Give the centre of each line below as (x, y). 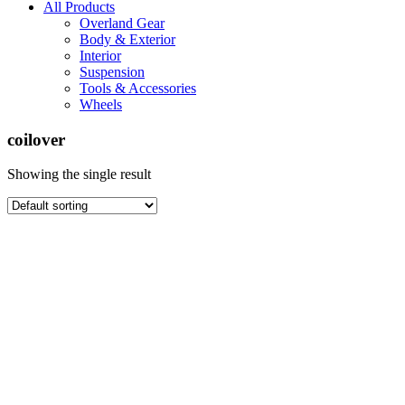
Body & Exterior (127, 39)
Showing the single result (79, 174)
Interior (100, 55)
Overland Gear (122, 23)
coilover (36, 139)
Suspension (112, 71)
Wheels (101, 104)
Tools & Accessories (138, 88)
